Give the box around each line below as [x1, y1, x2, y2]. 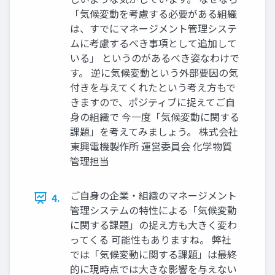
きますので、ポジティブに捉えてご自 [70, 95, 235, 110]
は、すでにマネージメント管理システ [70, 21, 237, 36]
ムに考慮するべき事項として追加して [70, 36, 237, 51]
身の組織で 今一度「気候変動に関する [70, 109, 239, 125]
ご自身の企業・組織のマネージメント [70, 188, 237, 203]
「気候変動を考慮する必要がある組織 [70, 6, 237, 21]
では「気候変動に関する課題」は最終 [70, 247, 237, 262]
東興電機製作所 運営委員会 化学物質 [70, 139, 232, 154]
